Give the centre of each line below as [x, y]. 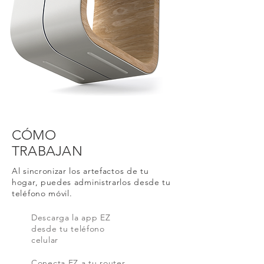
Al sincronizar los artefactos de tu [80, 171]
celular [45, 240]
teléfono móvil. [42, 193]
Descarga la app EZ [71, 217]
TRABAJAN [47, 151]
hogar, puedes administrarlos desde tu [91, 182]
